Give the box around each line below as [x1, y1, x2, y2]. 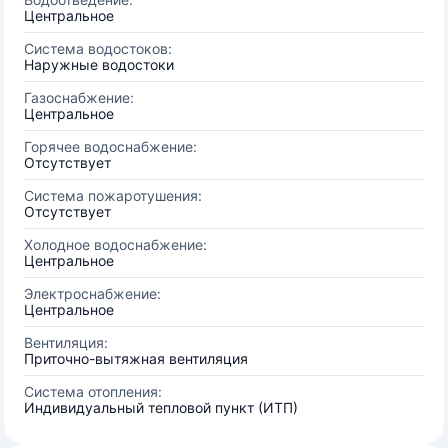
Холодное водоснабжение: [24, 236, 207, 253]
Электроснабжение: [24, 285, 161, 302]
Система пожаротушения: [24, 187, 202, 204]
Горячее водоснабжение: [24, 138, 197, 155]
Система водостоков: [24, 40, 172, 57]
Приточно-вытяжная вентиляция [24, 350, 248, 367]
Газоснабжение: [24, 89, 134, 106]
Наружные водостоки [24, 56, 174, 73]
